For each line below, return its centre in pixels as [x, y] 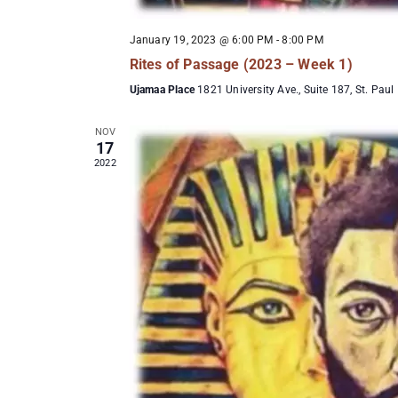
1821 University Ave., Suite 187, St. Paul [296, 89]
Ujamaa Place [163, 89]
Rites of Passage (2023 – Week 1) [241, 64]
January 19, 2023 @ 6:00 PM [201, 40]
